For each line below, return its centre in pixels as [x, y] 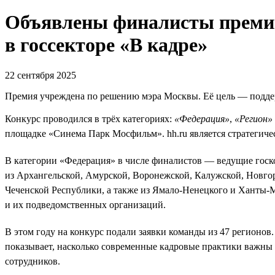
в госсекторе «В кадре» [106, 45]
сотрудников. [33, 261]
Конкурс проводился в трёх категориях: [90, 118]
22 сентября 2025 [41, 75]
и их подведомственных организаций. [85, 204]
